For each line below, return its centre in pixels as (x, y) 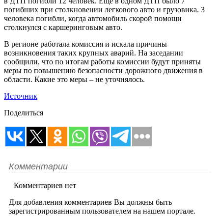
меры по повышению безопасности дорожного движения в (103, 70)
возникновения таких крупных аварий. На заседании (94, 53)
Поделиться (24, 112)
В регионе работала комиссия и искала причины (85, 44)
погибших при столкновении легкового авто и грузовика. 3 (104, 9)
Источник (21, 96)
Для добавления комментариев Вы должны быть (90, 202)
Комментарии (38, 166)
